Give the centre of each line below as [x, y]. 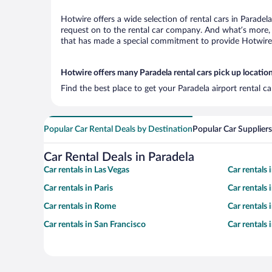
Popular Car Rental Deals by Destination [118, 129]
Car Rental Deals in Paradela [119, 157]
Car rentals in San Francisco [95, 225]
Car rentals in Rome [80, 206]
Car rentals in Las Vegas [87, 170]
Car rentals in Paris [78, 188]
